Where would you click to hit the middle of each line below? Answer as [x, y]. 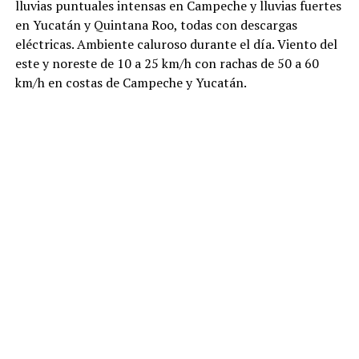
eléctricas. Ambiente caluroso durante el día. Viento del [176, 44]
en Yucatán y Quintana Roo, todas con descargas [156, 24]
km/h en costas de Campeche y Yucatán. [131, 82]
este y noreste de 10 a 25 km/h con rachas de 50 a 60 [167, 63]
